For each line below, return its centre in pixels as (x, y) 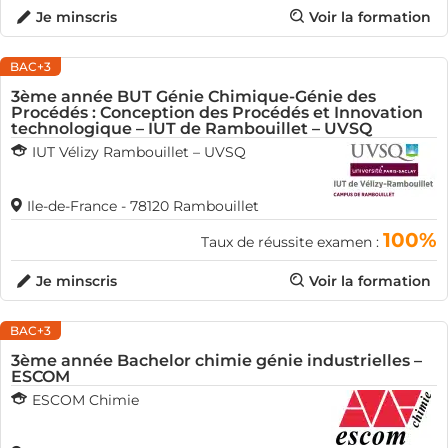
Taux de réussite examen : (292, 242)
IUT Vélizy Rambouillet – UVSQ (139, 152)
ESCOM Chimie (85, 400)
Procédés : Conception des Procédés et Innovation (217, 112)
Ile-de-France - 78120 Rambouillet (143, 206)
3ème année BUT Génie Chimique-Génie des (193, 96)
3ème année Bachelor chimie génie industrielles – (216, 360)
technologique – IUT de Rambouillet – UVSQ (191, 128)
